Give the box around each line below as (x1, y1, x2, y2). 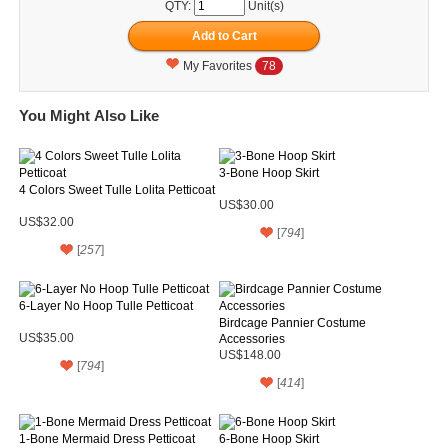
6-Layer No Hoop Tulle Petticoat (19, 298, 193, 313)
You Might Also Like (19, 106, 159, 124)
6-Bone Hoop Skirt (218, 431, 319, 446)
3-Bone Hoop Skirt (218, 165, 319, 180)
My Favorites (183, 58, 255, 73)
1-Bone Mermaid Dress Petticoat (19, 431, 195, 446)
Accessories (218, 331, 285, 346)
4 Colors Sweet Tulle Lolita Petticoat (19, 182, 215, 197)
